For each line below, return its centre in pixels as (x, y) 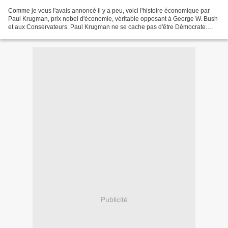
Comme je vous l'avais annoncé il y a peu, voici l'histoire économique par (109, 10)
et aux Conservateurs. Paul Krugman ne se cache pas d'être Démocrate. (108, 27)
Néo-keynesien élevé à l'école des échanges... (73, 35)
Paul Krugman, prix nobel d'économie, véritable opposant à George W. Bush (113, 19)
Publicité (114, 200)
